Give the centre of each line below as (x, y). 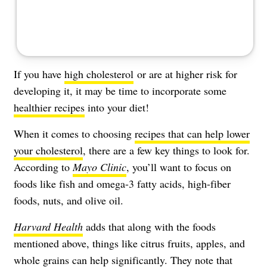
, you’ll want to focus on (179, 167)
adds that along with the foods (149, 226)
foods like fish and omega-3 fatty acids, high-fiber (122, 183)
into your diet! (117, 107)
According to (43, 167)
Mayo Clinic (100, 167)
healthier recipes (49, 107)
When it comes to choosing (74, 133)
